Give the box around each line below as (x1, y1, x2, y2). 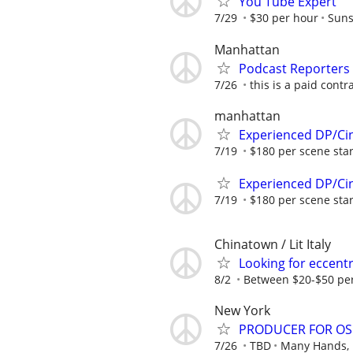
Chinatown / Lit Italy (214, 236, 331, 254)
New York (214, 302, 270, 320)
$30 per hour (250, 10, 318, 26)
